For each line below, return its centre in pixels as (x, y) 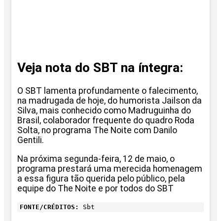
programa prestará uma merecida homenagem (110, 168)
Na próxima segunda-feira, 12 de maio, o (96, 159)
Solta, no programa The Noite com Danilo (97, 130)
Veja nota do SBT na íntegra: (100, 68)
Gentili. (31, 140)
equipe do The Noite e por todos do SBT (95, 188)
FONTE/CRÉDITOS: (49, 207)
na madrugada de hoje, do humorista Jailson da (110, 101)
